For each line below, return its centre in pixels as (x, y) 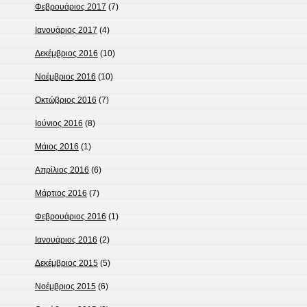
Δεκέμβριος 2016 (66, 54)
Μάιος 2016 (57, 147)
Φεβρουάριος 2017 (70, 7)
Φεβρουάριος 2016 (70, 217)
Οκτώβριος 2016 (65, 100)
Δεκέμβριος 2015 (66, 263)
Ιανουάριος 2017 (66, 30)
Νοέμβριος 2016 (65, 77)
